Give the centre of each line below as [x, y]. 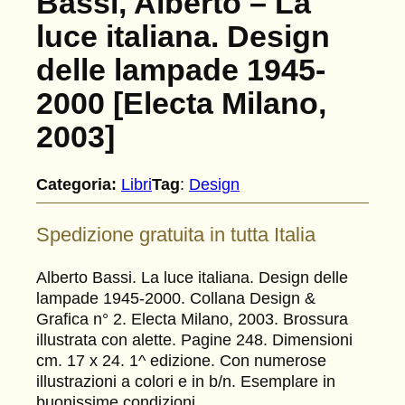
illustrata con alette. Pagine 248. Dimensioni [194, 339]
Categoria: [76, 184]
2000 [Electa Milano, [181, 103]
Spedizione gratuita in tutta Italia [176, 235]
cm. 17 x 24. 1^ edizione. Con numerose [181, 360]
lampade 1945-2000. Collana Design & [176, 298]
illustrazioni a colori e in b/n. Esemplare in [186, 381]
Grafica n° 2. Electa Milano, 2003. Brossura [192, 319]
